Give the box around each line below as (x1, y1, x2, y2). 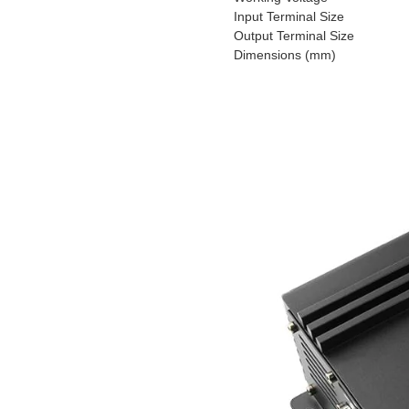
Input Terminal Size (234, 9, 344, 24)
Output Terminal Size (234, 28, 354, 43)
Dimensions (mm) (234, 47, 336, 62)
